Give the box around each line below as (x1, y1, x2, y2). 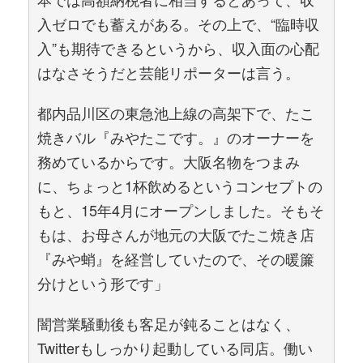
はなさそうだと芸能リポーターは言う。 (37, 62, 300, 83)
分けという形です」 (37, 272, 169, 293)
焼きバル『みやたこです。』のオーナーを (37, 126, 314, 147)
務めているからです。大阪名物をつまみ (37, 151, 300, 172)
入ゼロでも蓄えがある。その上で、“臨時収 (37, 13, 319, 34)
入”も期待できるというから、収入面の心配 (37, 37, 319, 58)
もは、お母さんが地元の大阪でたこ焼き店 (37, 224, 314, 245)
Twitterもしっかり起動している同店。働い (37, 337, 313, 358)
